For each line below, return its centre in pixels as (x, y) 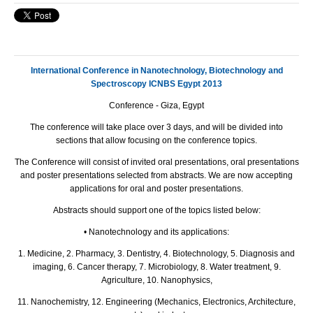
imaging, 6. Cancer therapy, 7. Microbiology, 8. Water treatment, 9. (156, 267)
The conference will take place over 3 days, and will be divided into (156, 127)
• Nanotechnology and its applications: (156, 232)
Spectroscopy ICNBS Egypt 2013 (156, 83)
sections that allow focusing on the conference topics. (156, 140)
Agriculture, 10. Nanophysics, (156, 280)
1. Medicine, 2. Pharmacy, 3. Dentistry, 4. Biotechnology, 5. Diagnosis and (156, 253)
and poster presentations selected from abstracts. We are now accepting (156, 175)
